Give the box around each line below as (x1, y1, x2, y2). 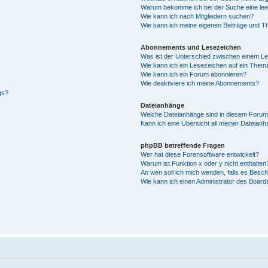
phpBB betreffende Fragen (141, 141, 226, 149)
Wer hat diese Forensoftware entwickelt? (141, 150, 260, 158)
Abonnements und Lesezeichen (141, 43, 242, 51)
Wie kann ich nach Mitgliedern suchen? (141, 12, 254, 20)
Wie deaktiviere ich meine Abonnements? (141, 79, 260, 87)
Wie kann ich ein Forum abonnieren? (141, 70, 247, 78)
